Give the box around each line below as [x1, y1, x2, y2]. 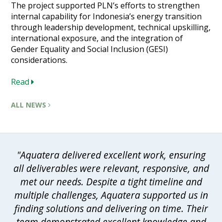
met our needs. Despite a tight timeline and [20, 174, 202, 188]
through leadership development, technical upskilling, [11, 21, 211, 33]
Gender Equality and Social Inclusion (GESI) [11, 43, 168, 55]
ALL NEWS [11, 100, 49, 110]
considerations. [11, 54, 68, 65]
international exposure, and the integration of [11, 32, 183, 44]
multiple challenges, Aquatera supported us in [14, 188, 208, 202]
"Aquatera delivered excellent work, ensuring [16, 148, 206, 162]
